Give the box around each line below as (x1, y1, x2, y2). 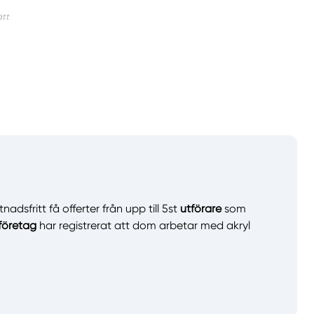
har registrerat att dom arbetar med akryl (36, 219, 250, 233)
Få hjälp (53, 247, 95, 261)
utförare (180, 202, 221, 216)
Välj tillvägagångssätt (16, 291, 122, 303)
